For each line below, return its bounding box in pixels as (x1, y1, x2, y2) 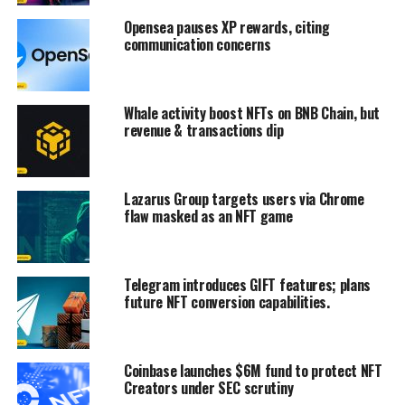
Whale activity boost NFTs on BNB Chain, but (123, 102, 381, 125)
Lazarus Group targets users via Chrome (123, 188, 364, 211)
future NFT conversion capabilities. (123, 291, 330, 314)
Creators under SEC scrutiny (123, 377, 294, 400)
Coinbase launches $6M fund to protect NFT (123, 360, 382, 382)
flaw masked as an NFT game (123, 205, 293, 228)
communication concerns (123, 33, 271, 56)
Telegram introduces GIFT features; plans (123, 274, 372, 297)
